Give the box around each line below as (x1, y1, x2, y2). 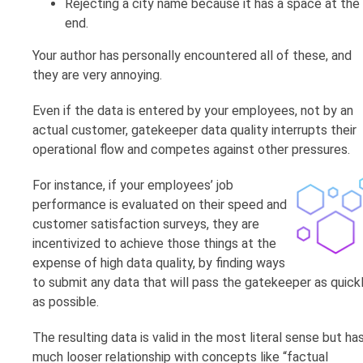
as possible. (32, 294, 99, 310)
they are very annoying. (32, 67, 162, 83)
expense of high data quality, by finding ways (32, 255, 285, 271)
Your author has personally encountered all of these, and (32, 48, 352, 64)
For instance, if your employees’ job (32, 177, 233, 194)
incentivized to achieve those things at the (32, 236, 276, 252)
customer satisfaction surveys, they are (32, 216, 259, 233)
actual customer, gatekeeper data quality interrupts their (32, 122, 357, 139)
